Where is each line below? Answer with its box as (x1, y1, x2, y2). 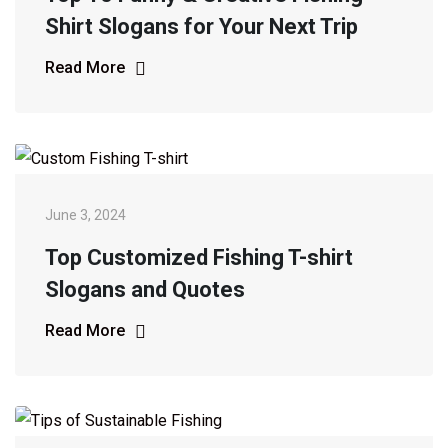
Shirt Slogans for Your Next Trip (45, 13, 358, 39)
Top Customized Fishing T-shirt (45, 244, 353, 270)
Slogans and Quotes (45, 276, 245, 302)
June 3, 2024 (45, 206, 126, 223)
